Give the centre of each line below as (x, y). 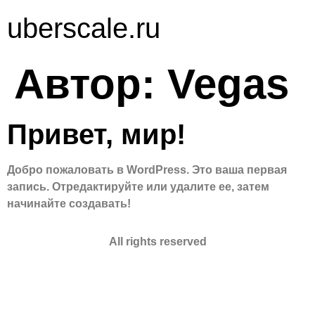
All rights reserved (157, 242)
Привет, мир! (96, 134)
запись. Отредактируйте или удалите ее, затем (138, 187)
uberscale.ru (84, 28)
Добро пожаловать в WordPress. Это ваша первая (147, 170)
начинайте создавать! (69, 204)
